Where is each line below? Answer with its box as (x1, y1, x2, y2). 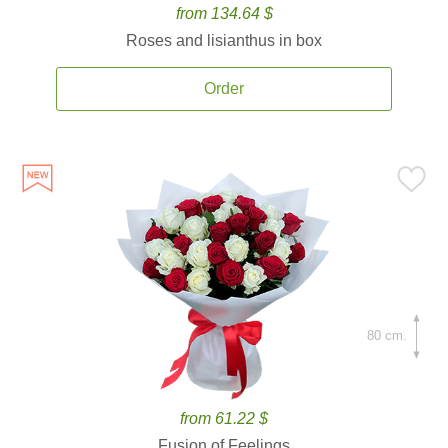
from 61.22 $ (180, 410, 268, 427)
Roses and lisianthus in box (126, 32, 322, 49)
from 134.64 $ (175, 5, 273, 22)
